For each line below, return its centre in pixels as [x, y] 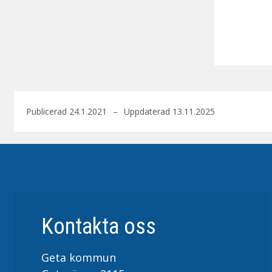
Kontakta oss [98, 227]
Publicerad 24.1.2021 [66, 112]
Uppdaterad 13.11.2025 [169, 112]
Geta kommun [78, 258]
